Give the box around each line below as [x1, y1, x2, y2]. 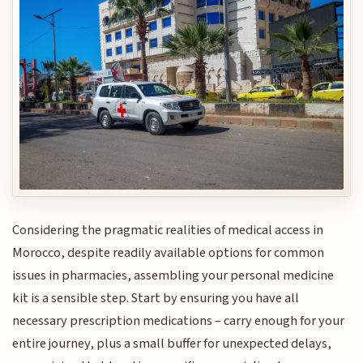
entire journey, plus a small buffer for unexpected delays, [12, 334, 332, 354]
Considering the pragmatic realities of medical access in [12, 220, 324, 241]
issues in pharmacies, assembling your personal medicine [12, 266, 335, 286]
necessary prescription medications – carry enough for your [12, 311, 345, 331]
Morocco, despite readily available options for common [12, 243, 325, 263]
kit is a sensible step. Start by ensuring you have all [12, 288, 300, 309]
